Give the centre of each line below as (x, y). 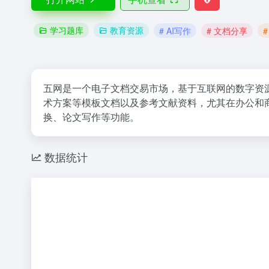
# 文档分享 (227, 30)
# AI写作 (175, 30)
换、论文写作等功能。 (91, 117)
